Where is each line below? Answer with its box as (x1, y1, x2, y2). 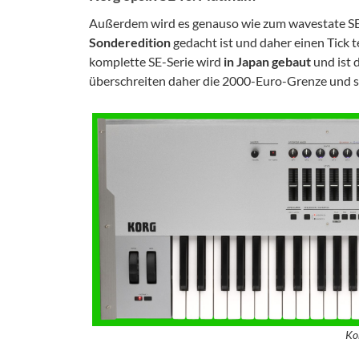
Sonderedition (89, 34, 171, 50)
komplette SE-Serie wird (89, 54, 224, 69)
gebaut (272, 54, 311, 69)
